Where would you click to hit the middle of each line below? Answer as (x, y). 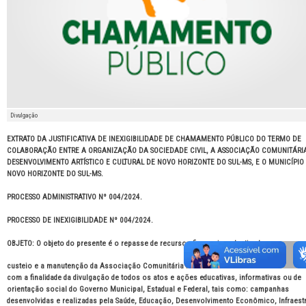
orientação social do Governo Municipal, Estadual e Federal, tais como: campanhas (148, 290)
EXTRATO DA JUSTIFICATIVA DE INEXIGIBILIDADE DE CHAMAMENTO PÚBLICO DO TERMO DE (154, 139)
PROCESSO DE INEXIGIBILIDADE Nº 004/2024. (80, 220)
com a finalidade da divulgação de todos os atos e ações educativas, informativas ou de (154, 278)
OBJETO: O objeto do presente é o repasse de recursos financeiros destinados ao (143, 243)
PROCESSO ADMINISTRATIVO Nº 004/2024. (74, 197)
